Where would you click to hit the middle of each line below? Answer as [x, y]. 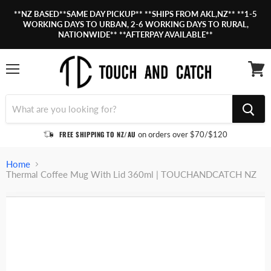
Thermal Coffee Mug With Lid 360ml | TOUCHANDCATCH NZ [131, 175]
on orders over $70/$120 [183, 134]
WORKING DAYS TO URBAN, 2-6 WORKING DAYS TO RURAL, [135, 24]
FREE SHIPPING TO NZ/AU [99, 134]
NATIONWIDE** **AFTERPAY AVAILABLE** [135, 34]
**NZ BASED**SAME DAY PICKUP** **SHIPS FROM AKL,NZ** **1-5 [135, 14]
